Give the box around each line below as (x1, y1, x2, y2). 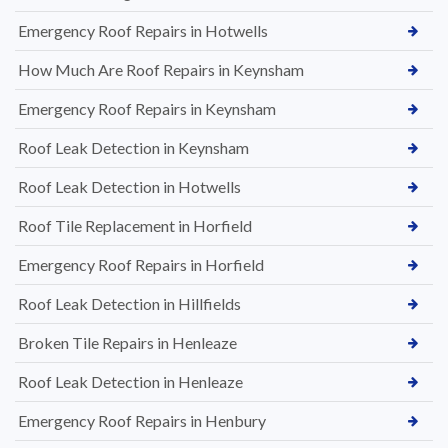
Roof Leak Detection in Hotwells (18, 176, 241, 196)
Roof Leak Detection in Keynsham (18, 137, 249, 157)
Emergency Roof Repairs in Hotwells (18, 20, 268, 40)
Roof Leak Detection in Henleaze (18, 371, 243, 391)
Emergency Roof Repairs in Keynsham (18, 98, 276, 118)
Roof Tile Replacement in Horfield (18, 215, 252, 235)
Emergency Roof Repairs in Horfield (18, 254, 264, 274)
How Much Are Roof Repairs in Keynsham (18, 59, 304, 79)
